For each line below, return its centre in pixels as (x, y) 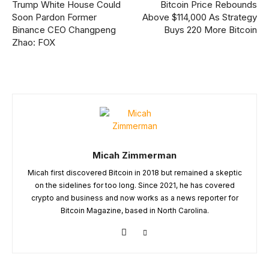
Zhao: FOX (34, 42)
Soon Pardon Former (54, 17)
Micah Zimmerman (134, 155)
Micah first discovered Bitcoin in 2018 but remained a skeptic (134, 173)
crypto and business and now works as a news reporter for (134, 198)
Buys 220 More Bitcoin (210, 30)
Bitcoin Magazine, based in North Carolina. (134, 210)
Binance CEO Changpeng (64, 30)
